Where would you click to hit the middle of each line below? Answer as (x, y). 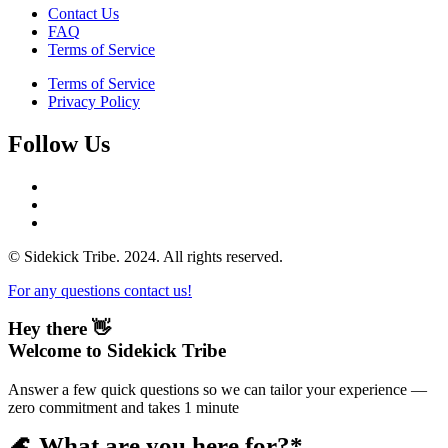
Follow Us (59, 143)
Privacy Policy (94, 101)
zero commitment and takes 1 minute (123, 408)
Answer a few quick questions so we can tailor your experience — (217, 390)
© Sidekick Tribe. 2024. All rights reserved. (145, 256)
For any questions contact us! (100, 290)
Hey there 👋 (59, 329)
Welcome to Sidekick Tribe (117, 351)
